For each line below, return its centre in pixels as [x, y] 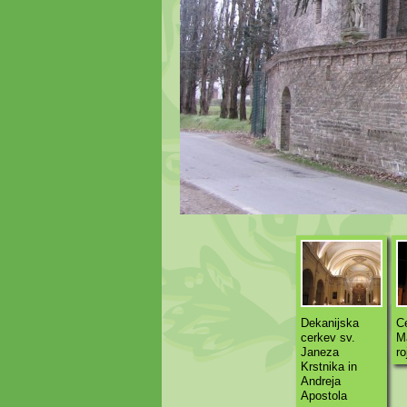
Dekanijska [329, 323]
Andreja [320, 381]
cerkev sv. [328, 338]
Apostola [323, 396]
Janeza [319, 352]
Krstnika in [328, 367]
